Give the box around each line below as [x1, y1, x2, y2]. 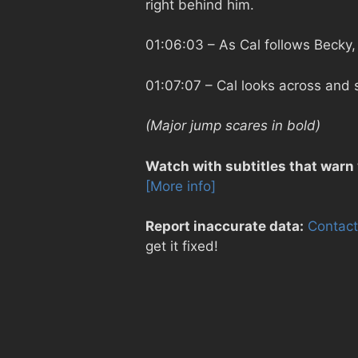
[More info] [145, 177, 216, 194]
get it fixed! [145, 238, 218, 255]
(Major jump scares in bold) [145, 117, 320, 134]
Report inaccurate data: [145, 218, 304, 235]
